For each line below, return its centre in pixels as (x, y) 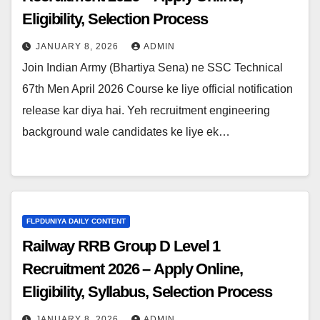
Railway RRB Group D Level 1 (121, 246)
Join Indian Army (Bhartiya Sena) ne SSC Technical (152, 68)
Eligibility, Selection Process (115, 19)
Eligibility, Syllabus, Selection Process (147, 291)
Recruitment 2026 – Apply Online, (132, 269)
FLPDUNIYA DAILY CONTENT (76, 221)
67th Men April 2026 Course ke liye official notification (157, 89)
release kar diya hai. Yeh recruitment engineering (146, 111)
